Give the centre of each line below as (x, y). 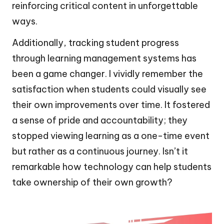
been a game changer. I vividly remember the (107, 73)
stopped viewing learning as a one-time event (111, 135)
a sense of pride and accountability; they (100, 120)
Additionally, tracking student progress (95, 42)
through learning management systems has (104, 58)
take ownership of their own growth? (92, 182)
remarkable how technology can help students (112, 166)
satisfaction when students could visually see (109, 89)
